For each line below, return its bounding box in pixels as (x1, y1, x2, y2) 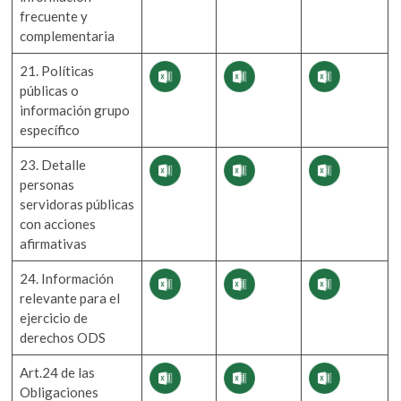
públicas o (20, 81, 80, 98)
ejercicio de (20, 309, 89, 326)
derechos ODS (20, 328, 107, 346)
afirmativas (20, 235, 88, 252)
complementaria (20, 27, 115, 44)
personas (20, 175, 75, 192)
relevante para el (20, 289, 121, 306)
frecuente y (20, 7, 89, 24)
